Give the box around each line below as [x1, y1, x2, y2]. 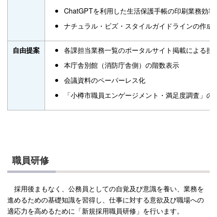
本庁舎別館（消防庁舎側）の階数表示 [63, 59, 179, 70]
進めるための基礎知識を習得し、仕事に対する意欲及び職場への [7, 194, 204, 205]
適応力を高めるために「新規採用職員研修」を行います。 [7, 205, 184, 216]
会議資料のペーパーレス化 [63, 74, 145, 85]
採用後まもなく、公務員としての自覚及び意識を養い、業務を [7, 183, 204, 194]
